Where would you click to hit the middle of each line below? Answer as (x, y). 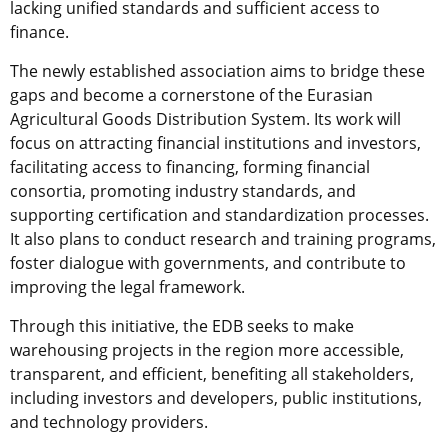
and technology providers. (109, 421)
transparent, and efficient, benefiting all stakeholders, (212, 373)
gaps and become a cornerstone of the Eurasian (191, 94)
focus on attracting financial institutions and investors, (215, 142)
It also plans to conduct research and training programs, (223, 238)
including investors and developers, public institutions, (216, 397)
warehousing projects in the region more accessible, (207, 349)
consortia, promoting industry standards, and (183, 190)
